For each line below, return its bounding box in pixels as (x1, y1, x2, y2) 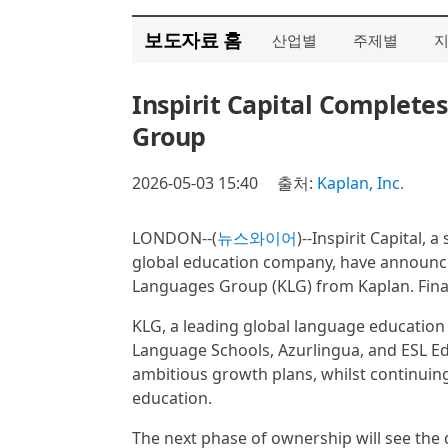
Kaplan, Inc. (317, 172, 404, 194)
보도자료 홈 (144, 27, 241, 52)
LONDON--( (132, 227, 217, 249)
